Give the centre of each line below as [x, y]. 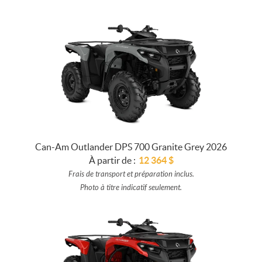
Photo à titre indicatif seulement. [131, 187]
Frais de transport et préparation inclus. [131, 174]
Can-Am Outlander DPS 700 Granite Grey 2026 [131, 146]
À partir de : [112, 160]
